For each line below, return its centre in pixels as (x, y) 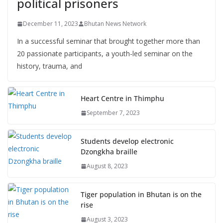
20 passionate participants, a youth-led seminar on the (105, 54)
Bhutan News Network (115, 24)
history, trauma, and (50, 66)
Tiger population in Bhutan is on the (141, 194)
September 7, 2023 (113, 113)
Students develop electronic (127, 141)
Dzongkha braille (109, 152)
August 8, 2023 (107, 166)
